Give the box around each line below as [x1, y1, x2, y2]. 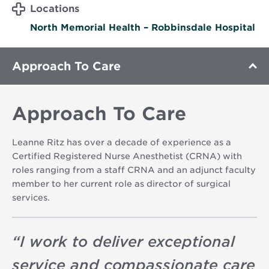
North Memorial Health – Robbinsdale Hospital [30, 22, 255, 33]
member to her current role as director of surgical [12, 178, 231, 189]
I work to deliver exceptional [19, 232, 235, 250]
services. [12, 192, 50, 202]
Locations [30, 2, 79, 14]
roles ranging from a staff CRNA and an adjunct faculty [12, 165, 256, 175]
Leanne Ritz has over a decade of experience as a [12, 137, 231, 147]
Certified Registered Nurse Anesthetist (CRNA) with [12, 151, 242, 161]
